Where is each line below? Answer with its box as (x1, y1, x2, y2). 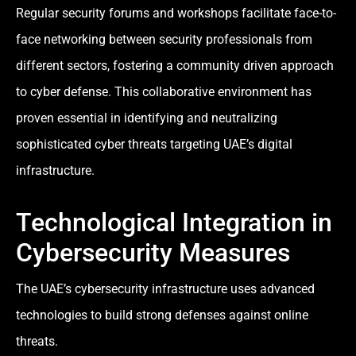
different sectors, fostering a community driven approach (16, 58, 334, 74)
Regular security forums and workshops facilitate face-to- (16, 6, 336, 21)
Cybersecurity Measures (16, 238, 290, 269)
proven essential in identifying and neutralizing (16, 110, 277, 126)
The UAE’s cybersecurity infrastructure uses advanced (16, 281, 315, 297)
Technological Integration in (16, 207, 332, 238)
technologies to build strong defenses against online (16, 308, 308, 323)
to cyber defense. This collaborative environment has (16, 84, 311, 100)
